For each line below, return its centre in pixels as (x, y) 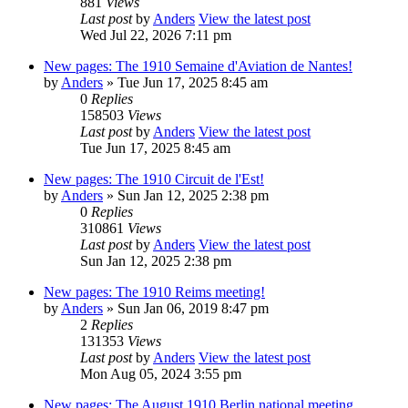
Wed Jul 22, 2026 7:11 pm (156, 35)
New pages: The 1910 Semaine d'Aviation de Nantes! (198, 66)
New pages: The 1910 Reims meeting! (154, 291)
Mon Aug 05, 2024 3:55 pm (161, 373)
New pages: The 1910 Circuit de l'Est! (154, 178)
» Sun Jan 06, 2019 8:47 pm (186, 308)
